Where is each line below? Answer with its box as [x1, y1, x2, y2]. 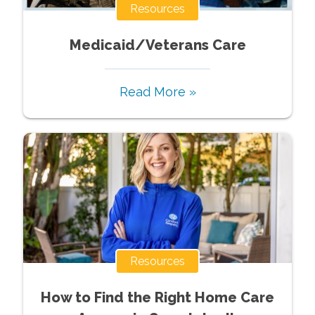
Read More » [119, 84, 196, 99]
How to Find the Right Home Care [41, 288, 274, 306]
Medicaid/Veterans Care [69, 36, 246, 53]
